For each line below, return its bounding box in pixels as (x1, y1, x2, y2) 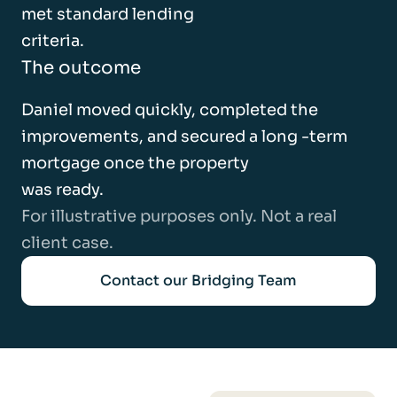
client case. (21, 233, 113, 253)
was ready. (21, 180, 104, 200)
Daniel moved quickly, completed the (21, 100, 318, 121)
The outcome (21, 57, 141, 80)
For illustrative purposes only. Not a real (21, 206, 337, 227)
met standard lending (21, 4, 194, 25)
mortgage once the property (21, 153, 249, 174)
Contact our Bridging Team (100, 271, 297, 291)
